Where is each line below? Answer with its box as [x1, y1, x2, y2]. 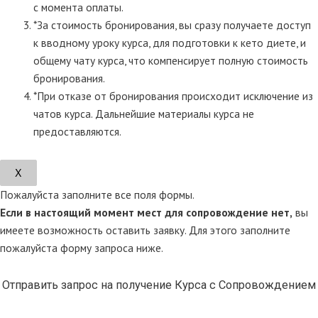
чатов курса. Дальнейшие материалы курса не [33, 106, 254, 121]
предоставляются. [33, 124, 121, 138]
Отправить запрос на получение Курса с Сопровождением [2, 278, 316, 292]
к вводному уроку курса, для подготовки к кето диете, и [33, 35, 306, 50]
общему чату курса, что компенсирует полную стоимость [33, 53, 308, 67]
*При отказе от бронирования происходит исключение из [33, 88, 313, 103]
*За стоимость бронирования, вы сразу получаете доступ [33, 17, 311, 32]
